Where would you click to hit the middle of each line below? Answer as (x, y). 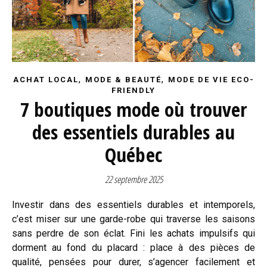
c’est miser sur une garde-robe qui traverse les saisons (133, 219)
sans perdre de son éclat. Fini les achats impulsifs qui (133, 233)
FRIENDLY (133, 90)
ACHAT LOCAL (46, 79)
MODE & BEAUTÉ (123, 79)
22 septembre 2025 (133, 179)
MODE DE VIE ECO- (211, 79)
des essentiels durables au (133, 132)
